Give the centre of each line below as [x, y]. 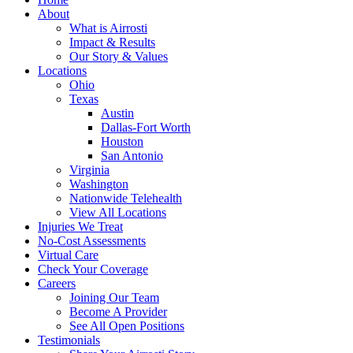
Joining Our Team [114, 298]
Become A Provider [118, 312]
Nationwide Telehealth [126, 199]
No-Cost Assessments [92, 241]
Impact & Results [112, 43]
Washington [99, 184]
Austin [117, 113]
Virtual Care [68, 255]
